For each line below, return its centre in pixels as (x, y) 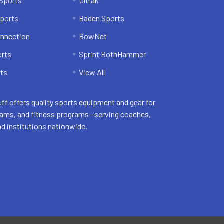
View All (92, 72)
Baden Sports (101, 18)
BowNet (93, 36)
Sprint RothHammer (112, 54)
